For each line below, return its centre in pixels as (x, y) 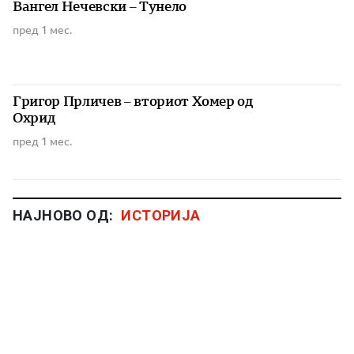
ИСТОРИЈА (161, 216)
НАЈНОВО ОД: (63, 216)
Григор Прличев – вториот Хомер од (133, 102)
